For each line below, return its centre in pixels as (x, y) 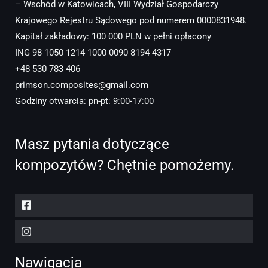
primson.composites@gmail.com (82, 85)
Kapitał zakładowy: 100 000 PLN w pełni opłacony (113, 37)
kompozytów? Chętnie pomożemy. (124, 165)
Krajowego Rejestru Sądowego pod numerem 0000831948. (131, 21)
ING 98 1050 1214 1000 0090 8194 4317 (93, 53)
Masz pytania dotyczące (92, 144)
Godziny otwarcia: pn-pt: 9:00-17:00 (84, 101)
